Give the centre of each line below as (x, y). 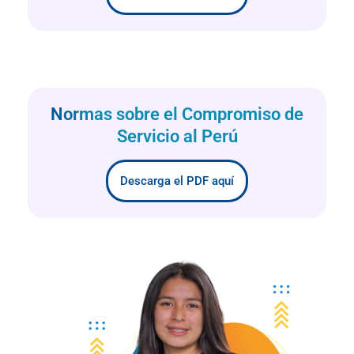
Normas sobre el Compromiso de (177, 115)
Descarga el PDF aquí (177, 181)
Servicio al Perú (177, 137)
